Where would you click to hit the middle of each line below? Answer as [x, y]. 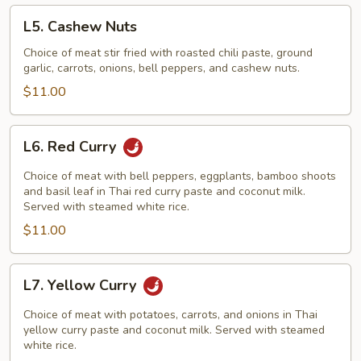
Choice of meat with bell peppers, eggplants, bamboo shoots [180, 176]
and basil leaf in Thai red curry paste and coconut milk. [164, 191]
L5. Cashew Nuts [80, 27]
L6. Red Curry [72, 147]
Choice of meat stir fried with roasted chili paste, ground [168, 53]
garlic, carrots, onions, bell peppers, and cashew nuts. [162, 68]
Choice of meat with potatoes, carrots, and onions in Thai [170, 315]
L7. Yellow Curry [82, 286]
